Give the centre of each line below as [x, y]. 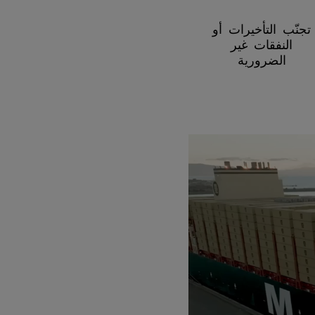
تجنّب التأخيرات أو [262, 28]
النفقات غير [262, 44]
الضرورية [262, 59]
